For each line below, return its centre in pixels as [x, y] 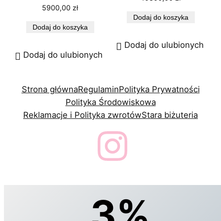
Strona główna [50, 89]
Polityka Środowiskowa [110, 102]
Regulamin [98, 89]
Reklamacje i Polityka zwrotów [82, 115]
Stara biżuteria [170, 115]
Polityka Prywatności [159, 89]
